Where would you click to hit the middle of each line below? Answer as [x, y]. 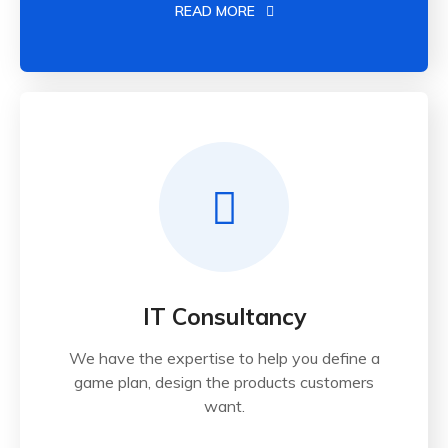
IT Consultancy [224, 317]
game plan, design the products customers [224, 382]
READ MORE [216, 11]
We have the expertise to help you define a [224, 358]
